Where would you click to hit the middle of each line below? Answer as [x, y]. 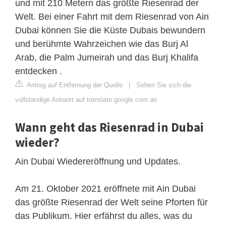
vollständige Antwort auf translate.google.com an [86, 99]
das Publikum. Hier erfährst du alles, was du [104, 216]
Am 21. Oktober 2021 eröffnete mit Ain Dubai [105, 188]
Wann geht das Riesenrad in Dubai [109, 127]
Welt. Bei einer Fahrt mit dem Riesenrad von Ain [112, 16]
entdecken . [39, 71]
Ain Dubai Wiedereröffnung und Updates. [98, 161]
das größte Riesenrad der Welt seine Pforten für [111, 202]
